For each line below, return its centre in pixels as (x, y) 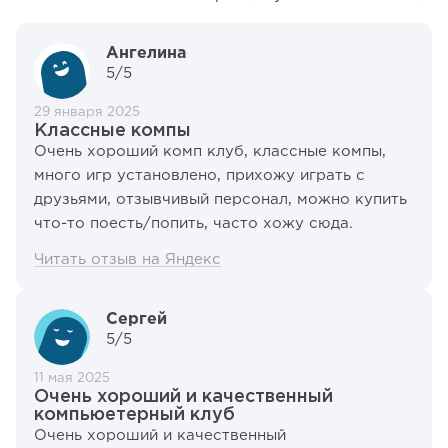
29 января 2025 (87, 113)
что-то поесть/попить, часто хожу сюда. (193, 224)
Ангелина (146, 54)
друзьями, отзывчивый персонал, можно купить (220, 200)
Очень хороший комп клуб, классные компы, (210, 152)
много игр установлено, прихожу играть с (199, 176)
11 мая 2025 (72, 379)
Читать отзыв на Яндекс (127, 260)
